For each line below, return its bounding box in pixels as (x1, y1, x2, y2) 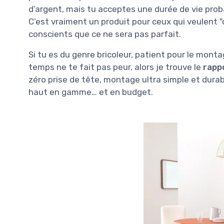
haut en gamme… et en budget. (28, 87, 153, 97)
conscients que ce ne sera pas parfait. (28, 29, 181, 39)
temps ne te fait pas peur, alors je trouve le (28, 62, 203, 72)
